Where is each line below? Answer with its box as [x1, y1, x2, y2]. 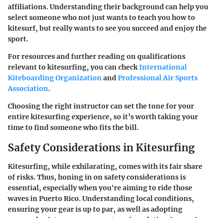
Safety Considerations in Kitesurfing [8, 141, 195, 155]
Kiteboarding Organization [8, 73, 102, 83]
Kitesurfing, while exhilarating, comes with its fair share [8, 162, 202, 171]
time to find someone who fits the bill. [8, 123, 139, 132]
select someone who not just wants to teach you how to [8, 13, 195, 22]
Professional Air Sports [118, 73, 198, 83]
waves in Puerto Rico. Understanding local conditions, [8, 194, 194, 203]
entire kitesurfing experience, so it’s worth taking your [8, 112, 198, 122]
